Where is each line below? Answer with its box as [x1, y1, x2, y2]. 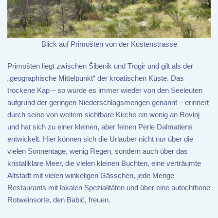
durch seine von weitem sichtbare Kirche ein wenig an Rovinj [7, 110, 200, 119]
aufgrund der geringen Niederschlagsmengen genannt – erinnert [7, 98, 209, 107]
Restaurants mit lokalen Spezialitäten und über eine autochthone [7, 183, 210, 192]
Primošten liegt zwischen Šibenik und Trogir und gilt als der [7, 62, 193, 71]
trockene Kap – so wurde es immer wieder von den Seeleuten [7, 86, 202, 95]
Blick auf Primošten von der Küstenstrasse [41, 40, 177, 49]
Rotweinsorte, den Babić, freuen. [7, 196, 110, 204]
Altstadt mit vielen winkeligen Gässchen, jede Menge [7, 171, 174, 180]
